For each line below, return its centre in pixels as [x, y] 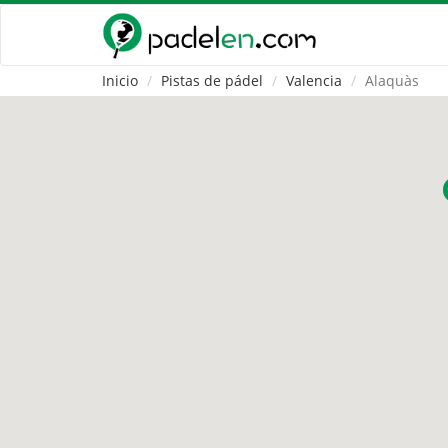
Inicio [120, 80]
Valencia [314, 80]
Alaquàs [392, 80]
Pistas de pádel [212, 80]
